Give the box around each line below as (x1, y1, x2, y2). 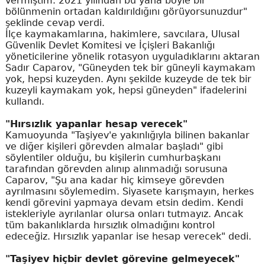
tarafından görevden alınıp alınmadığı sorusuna (5, 163, 228, 174)
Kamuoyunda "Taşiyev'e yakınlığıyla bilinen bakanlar (5, 130, 250, 141)
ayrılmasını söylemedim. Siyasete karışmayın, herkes (5, 186, 254, 197)
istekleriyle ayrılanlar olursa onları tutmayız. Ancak (5, 208, 243, 219)
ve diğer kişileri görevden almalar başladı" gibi (5, 141, 223, 152)
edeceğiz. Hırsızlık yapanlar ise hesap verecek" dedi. (5, 231, 251, 242)
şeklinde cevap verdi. (5, 17, 105, 28)
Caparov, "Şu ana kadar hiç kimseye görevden (5, 174, 224, 186)
